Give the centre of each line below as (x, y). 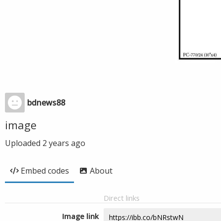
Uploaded (24, 143)
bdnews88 (46, 103)
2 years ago (64, 143)
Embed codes (45, 171)
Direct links (122, 198)
